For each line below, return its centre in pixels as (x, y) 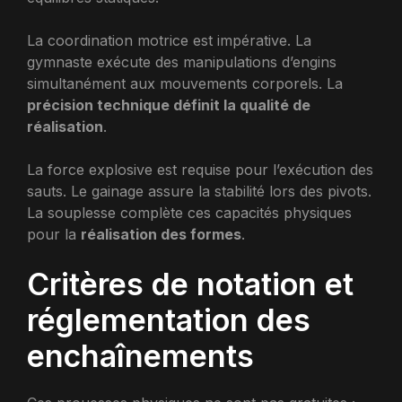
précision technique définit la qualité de (169, 105)
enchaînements (140, 356)
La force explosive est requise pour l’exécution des (200, 170)
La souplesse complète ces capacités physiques (189, 213)
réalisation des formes (161, 234)
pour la (54, 234)
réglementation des (169, 320)
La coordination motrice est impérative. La (169, 40)
